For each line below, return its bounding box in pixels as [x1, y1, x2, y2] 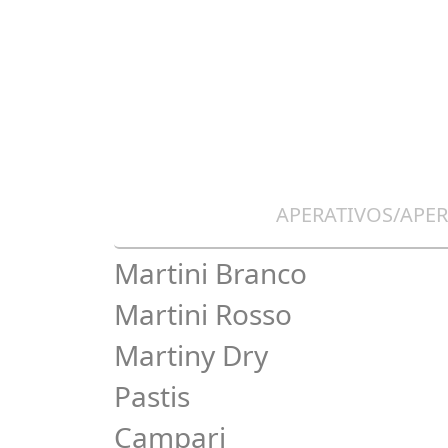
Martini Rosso [114, 295, 292, 333]
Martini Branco [114, 254, 307, 292]
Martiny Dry [114, 336, 268, 374]
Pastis [114, 377, 190, 415]
